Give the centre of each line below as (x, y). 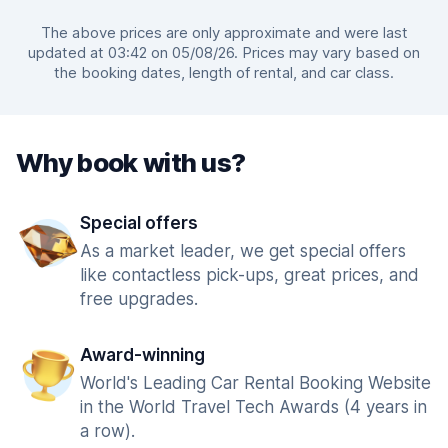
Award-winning (142, 355)
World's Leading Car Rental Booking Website (255, 383)
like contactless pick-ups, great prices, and (249, 275)
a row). (107, 431)
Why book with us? (131, 162)
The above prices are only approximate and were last (224, 32)
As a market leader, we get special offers (243, 251)
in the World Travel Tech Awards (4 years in (253, 407)
